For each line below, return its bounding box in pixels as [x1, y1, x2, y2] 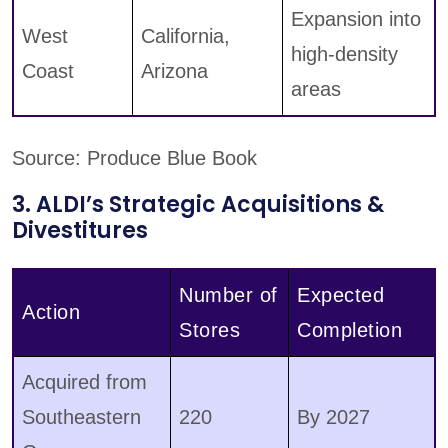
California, [141, 25, 230, 48]
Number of [179, 284, 278, 307]
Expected [297, 284, 384, 307]
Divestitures [12, 215, 148, 247]
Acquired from [22, 371, 147, 394]
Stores [179, 319, 240, 342]
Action [22, 301, 80, 324]
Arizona [141, 60, 208, 83]
